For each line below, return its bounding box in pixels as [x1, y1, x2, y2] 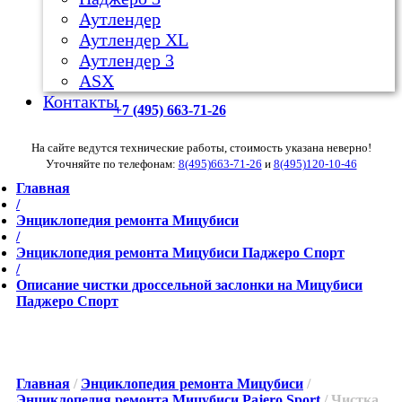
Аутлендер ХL [79, 30, 188, 49]
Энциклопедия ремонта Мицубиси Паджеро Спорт [16, 245, 345, 260]
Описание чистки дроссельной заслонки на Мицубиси [16, 277, 363, 293]
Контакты [43, 92, 118, 111]
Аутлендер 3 [79, 50, 174, 70]
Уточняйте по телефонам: [45, 157, 179, 170]
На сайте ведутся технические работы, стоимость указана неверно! [31, 141, 371, 154]
